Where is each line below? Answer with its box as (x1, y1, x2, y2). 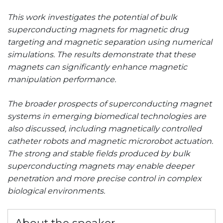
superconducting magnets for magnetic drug (7, 25, 189, 35)
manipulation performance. (7, 75, 116, 85)
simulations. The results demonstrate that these (7, 50, 196, 60)
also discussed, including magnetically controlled (7, 124, 202, 134)
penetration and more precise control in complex (7, 174, 202, 184)
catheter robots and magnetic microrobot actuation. (7, 136, 213, 146)
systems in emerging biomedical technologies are (7, 111, 206, 121)
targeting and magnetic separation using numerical (7, 37, 212, 47)
